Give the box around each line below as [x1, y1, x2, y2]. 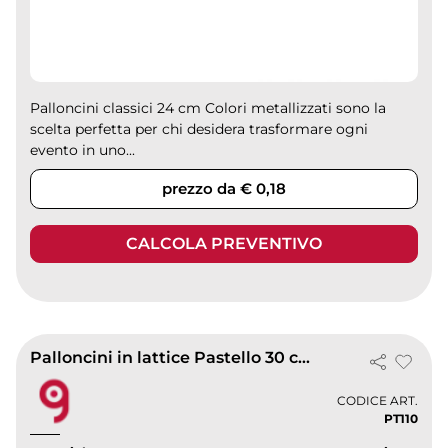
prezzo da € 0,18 [162, 179, 286, 199]
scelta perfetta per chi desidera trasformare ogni [30, 120, 369, 139]
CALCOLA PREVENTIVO [126, 234, 322, 254]
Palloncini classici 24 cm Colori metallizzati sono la [30, 99, 387, 118]
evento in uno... [30, 141, 136, 160]
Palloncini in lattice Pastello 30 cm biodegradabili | [298, 348, 311, 368]
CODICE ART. [336, 392, 418, 408]
